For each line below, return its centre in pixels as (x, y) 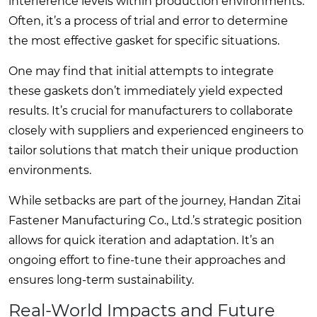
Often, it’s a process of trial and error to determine (148, 21)
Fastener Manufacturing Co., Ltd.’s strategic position (155, 220)
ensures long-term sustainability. (101, 279)
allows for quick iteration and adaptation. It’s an (142, 240)
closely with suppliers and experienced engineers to (156, 130)
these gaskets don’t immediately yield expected (146, 91)
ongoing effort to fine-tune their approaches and (147, 260)
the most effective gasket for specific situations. (144, 40)
